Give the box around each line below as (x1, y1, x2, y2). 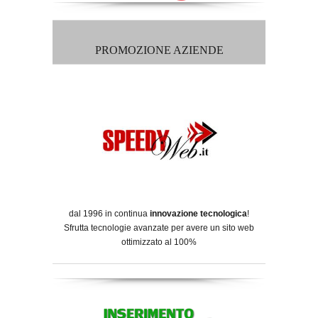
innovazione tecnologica (150, 209, 247, 219)
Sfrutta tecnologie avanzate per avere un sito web (64, 223, 254, 234)
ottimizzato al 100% (121, 237, 197, 248)
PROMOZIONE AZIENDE (94, 44, 224, 57)
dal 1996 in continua (69, 209, 150, 219)
